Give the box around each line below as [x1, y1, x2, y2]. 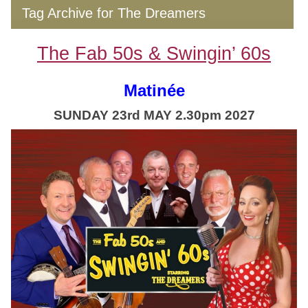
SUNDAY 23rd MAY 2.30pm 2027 [53, 108, 255, 122]
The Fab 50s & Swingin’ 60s [37, 43, 271, 64]
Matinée [123, 81, 185, 100]
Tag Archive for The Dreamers [22, 5, 206, 21]
